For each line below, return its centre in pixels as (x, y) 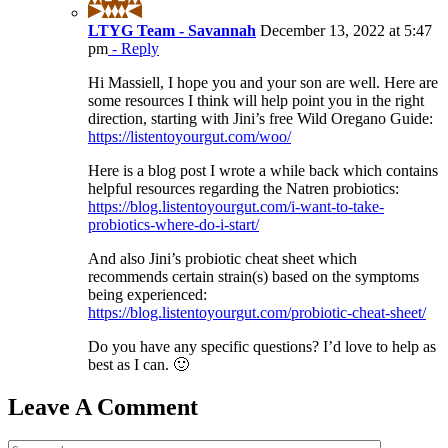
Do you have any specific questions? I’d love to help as (262, 346)
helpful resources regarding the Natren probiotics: (243, 188)
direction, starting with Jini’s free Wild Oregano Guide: (260, 118)
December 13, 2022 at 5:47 (344, 30)
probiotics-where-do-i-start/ (173, 224)
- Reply (133, 48)
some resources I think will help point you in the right (256, 100)
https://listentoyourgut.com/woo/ (189, 136)
